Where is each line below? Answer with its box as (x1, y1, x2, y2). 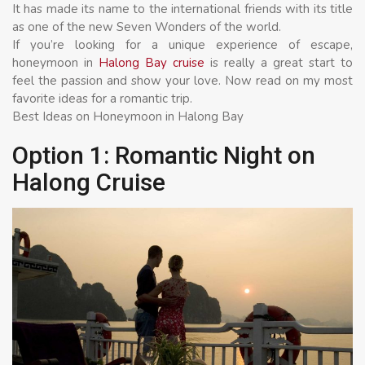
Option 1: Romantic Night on (12, 140, 315, 169)
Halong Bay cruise (99, 54, 204, 71)
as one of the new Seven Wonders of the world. (12, 18, 281, 35)
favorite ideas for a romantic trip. (12, 90, 192, 107)
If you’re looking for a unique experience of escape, (12, 36, 353, 53)
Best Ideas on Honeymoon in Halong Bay (12, 108, 244, 125)
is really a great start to (204, 54, 353, 71)
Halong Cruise (12, 167, 165, 196)
